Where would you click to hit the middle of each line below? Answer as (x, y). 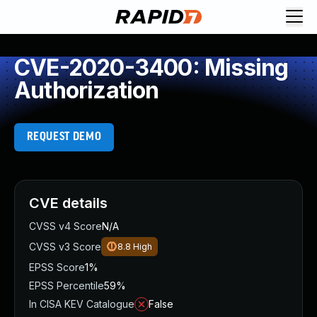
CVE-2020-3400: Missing (151, 68)
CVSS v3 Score (65, 247)
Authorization (87, 90)
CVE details (68, 203)
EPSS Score (57, 267)
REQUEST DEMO (64, 137)
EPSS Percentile (67, 286)
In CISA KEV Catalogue (82, 304)
